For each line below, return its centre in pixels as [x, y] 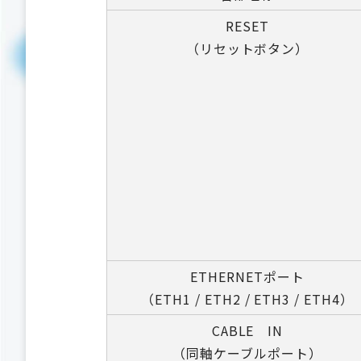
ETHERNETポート [247, 276]
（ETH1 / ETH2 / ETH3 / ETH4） [247, 299]
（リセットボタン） [247, 48]
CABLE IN [247, 330]
